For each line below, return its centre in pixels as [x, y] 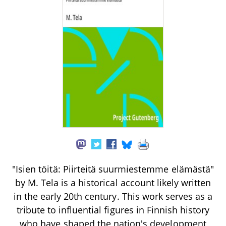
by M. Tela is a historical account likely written [113, 182]
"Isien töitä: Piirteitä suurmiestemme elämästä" [113, 169]
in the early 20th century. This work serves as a [113, 196]
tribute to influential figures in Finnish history [113, 210]
